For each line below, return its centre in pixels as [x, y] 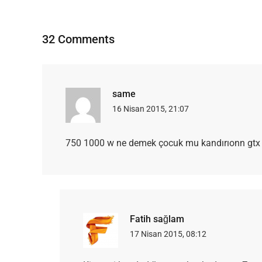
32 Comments [78, 39]
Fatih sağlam [157, 219]
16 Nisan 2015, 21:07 [151, 109]
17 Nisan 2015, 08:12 [168, 234]
